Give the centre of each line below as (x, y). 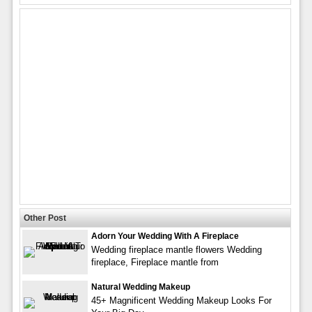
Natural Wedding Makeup (140, 287)
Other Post (45, 218)
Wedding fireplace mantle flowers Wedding (176, 249)
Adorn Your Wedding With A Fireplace (165, 236)
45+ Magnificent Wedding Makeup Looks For (181, 300)
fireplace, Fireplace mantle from (155, 262)
